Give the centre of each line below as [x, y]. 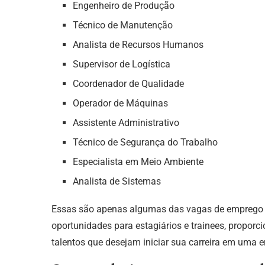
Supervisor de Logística [122, 64]
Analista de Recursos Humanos [138, 44]
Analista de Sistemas [117, 181]
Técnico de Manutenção [123, 25]
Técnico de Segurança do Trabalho [145, 142]
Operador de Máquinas [120, 103]
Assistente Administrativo [126, 122]
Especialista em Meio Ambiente [138, 161]
